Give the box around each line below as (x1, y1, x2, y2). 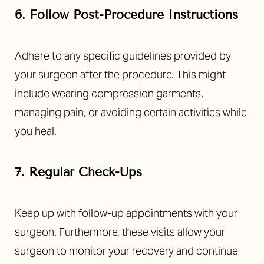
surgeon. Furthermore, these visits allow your (15, 225, 225, 239)
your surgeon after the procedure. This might (15, 68, 226, 82)
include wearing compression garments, (15, 87, 203, 101)
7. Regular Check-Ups (15, 164, 142, 180)
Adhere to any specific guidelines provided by (15, 49, 231, 63)
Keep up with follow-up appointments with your (15, 206, 237, 220)
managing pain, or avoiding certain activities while (15, 105, 247, 120)
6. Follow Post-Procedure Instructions (15, 7, 238, 23)
